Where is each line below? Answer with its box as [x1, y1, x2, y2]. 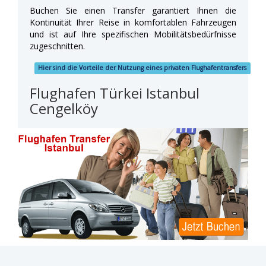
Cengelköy [30, 98, 98, 118]
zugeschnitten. [30, 40, 85, 52]
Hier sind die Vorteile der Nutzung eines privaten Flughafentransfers [38, 64, 247, 72]
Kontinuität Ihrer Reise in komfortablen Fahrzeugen [30, 16, 236, 28]
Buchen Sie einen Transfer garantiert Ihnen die [30, 4, 236, 16]
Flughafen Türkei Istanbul [30, 83, 199, 103]
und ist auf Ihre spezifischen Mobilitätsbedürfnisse [30, 28, 236, 40]
